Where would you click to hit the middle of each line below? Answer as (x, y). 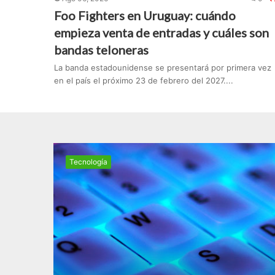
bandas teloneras (101, 50)
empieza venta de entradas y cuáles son (161, 33)
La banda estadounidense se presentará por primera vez (162, 68)
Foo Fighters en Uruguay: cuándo (145, 16)
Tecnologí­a (88, 162)
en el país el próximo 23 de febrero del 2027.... (143, 81)
